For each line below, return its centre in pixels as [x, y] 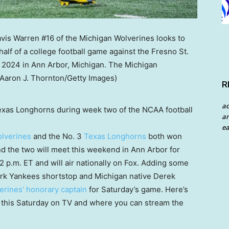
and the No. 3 [58, 136]
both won [164, 136]
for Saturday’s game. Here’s [138, 190]
